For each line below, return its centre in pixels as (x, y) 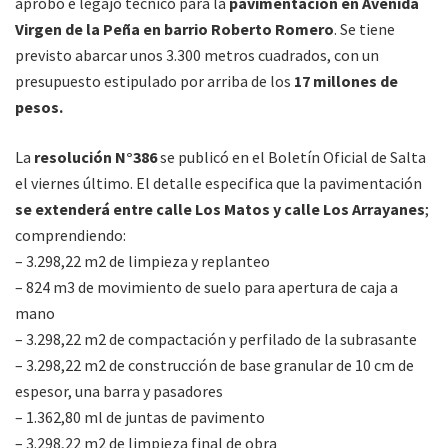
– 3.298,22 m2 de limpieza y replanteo (142, 261)
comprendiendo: (70, 235)
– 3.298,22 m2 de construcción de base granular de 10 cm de (214, 365)
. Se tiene (364, 29)
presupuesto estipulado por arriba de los (154, 81)
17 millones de (346, 81)
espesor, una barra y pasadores (119, 391)
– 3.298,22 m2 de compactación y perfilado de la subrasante (216, 339)
